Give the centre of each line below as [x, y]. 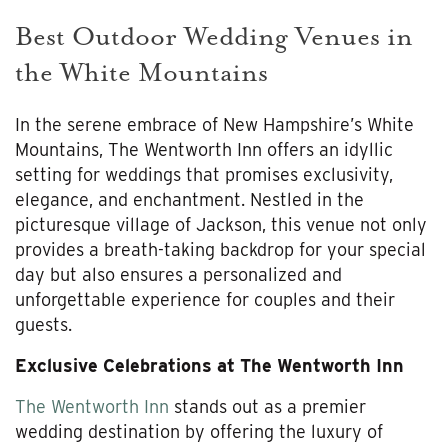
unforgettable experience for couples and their [205, 299]
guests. [43, 324]
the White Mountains [141, 73]
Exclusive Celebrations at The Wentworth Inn [209, 365]
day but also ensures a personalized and [178, 274]
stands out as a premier [267, 406]
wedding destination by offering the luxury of [199, 431]
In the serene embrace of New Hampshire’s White [214, 124]
